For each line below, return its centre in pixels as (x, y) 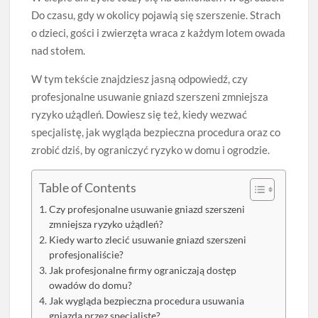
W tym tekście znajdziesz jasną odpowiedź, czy (140, 79)
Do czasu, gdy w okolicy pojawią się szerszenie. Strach (156, 15)
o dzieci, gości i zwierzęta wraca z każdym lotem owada (159, 33)
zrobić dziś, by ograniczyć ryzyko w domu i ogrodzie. (151, 150)
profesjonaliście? (87, 255)
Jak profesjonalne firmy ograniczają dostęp (143, 270)
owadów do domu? (91, 285)
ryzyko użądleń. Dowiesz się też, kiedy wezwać (139, 114)
